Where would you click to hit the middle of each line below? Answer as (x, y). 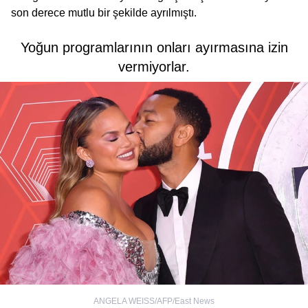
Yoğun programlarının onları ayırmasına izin (154, 47)
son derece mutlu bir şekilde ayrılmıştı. (104, 12)
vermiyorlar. (154, 66)
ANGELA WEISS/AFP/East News (154, 301)
